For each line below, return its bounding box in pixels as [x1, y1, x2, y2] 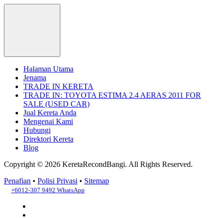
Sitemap [84, 177, 109, 185]
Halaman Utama [23, 65, 73, 73]
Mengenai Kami [23, 117, 73, 126]
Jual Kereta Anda [23, 109, 76, 117]
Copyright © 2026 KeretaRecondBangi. [4, 160, 128, 168]
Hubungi [23, 126, 51, 134]
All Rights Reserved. [128, 160, 193, 168]
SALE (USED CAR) [23, 100, 90, 108]
